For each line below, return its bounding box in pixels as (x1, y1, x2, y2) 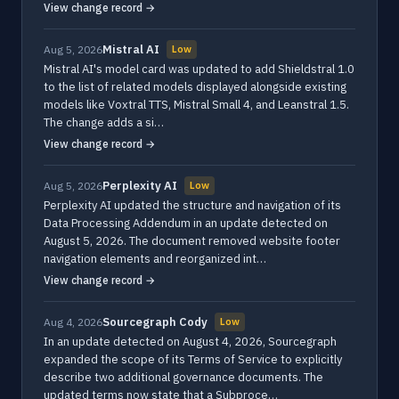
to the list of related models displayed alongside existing (44, 79, 346, 94)
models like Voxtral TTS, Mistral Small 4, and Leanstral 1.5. (44, 97, 349, 112)
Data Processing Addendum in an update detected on (44, 216, 328, 231)
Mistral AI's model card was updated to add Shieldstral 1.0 (44, 61, 354, 77)
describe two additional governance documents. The (44, 370, 323, 385)
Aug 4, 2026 (44, 315, 102, 329)
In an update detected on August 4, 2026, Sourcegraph (44, 334, 337, 349)
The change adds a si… (44, 115, 164, 130)
